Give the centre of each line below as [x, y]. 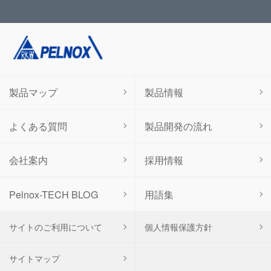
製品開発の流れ [178, 126]
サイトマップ [34, 258]
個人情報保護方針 [178, 227]
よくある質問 [38, 126]
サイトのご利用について [56, 227]
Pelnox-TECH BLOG [54, 194]
